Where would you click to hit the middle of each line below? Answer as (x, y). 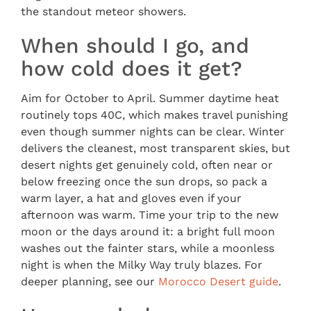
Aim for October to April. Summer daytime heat (150, 98)
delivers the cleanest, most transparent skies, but (155, 148)
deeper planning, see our (90, 281)
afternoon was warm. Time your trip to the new (150, 215)
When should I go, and (135, 45)
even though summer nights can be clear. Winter (153, 131)
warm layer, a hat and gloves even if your (131, 198)
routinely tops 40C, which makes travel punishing (154, 115)
